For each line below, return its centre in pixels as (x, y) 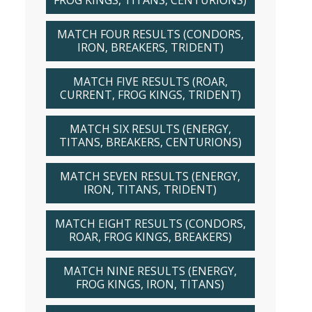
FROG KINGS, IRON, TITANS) (150, 284)
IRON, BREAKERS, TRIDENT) (150, 47)
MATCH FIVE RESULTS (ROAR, (150, 81)
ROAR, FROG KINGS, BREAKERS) (150, 237)
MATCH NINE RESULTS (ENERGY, (150, 271)
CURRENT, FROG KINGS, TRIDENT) (150, 95)
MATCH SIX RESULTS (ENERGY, (150, 129)
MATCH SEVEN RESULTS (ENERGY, (150, 176)
